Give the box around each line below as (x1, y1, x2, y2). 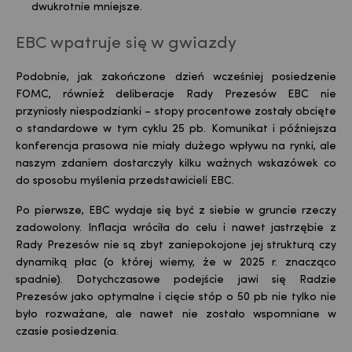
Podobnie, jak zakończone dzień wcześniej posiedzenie (16, 71, 336, 84)
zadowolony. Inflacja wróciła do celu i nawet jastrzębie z (16, 222, 336, 235)
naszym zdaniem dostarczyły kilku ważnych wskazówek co (16, 158, 336, 170)
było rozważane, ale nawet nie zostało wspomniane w (16, 309, 336, 321)
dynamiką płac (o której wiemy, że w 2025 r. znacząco (16, 257, 336, 269)
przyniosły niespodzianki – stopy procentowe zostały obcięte (16, 106, 336, 119)
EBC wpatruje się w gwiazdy (16, 35, 236, 53)
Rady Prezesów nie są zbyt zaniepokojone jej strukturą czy (16, 240, 336, 252)
